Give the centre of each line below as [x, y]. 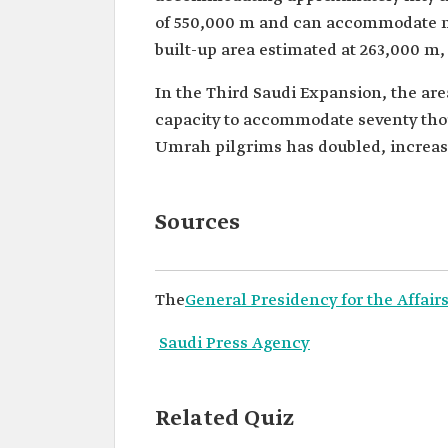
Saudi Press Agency [234, 343]
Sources [197, 223]
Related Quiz [224, 419]
